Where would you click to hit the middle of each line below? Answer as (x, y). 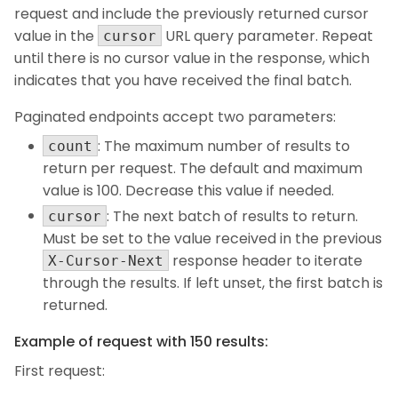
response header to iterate (266, 260)
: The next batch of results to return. (232, 216)
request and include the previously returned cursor (191, 14)
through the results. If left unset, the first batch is (213, 283)
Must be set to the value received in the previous (212, 238)
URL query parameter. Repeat (267, 36)
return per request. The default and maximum (203, 169)
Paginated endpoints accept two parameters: (175, 117)
